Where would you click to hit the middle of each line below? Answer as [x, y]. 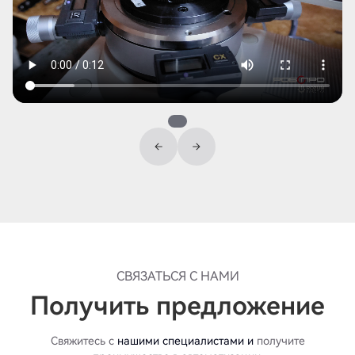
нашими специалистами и [185, 341]
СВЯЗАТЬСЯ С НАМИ [177, 277]
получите [279, 341]
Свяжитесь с [84, 341]
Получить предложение [177, 306]
